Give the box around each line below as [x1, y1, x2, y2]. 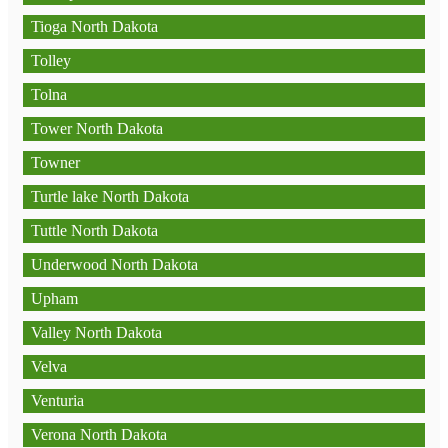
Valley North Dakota [31, 324, 162, 341]
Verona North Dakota [31, 426, 167, 443]
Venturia [31, 392, 84, 409]
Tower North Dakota [31, 120, 163, 137]
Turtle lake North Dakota [31, 188, 189, 205]
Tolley [31, 52, 71, 69]
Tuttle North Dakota [31, 222, 158, 239]
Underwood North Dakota [31, 256, 198, 273]
